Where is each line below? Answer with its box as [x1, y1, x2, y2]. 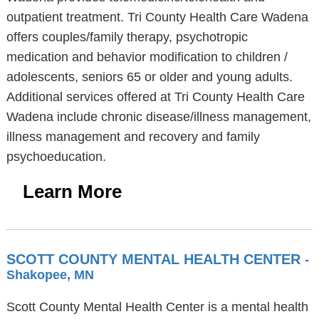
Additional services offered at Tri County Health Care [6, 90, 305, 104]
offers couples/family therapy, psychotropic [6, 30, 248, 44]
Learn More [22, 181, 122, 202]
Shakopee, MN [6, 268, 94, 282]
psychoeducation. [6, 150, 106, 164]
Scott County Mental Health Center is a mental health [6, 300, 308, 314]
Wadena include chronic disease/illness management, [6, 110, 311, 124]
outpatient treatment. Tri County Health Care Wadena [6, 10, 308, 24]
